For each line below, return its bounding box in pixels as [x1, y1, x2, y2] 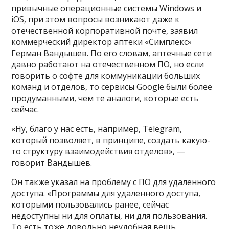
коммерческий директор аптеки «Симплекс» [11, 36, 192, 48]
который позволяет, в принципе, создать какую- [11, 134, 211, 146]
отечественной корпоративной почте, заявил [11, 25, 198, 36]
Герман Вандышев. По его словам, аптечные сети [11, 47, 212, 59]
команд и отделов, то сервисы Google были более [11, 81, 213, 93]
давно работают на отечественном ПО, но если [11, 58, 204, 70]
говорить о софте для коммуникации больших [11, 70, 200, 81]
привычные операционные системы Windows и [11, 2, 202, 14]
